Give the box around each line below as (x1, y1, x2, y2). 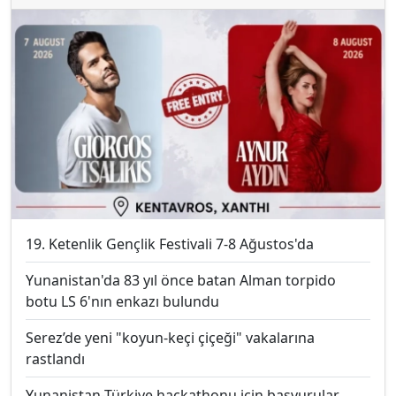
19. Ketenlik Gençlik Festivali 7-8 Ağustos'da (26, 233, 314, 254)
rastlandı (26, 348, 85, 369)
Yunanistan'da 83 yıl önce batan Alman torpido (26, 270, 336, 290)
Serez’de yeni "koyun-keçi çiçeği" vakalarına (26, 327, 315, 347)
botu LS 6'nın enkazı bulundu (26, 291, 219, 311)
